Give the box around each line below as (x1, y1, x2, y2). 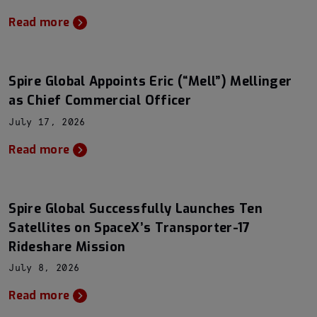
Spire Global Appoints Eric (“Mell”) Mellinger (8, 73, 292, 90)
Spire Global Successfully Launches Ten (8, 200, 263, 217)
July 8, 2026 (8, 264, 80, 273)
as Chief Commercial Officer (8, 92, 192, 109)
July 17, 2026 (8, 117, 86, 127)
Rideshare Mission (8, 238, 126, 255)
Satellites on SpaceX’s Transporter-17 (8, 219, 250, 236)
